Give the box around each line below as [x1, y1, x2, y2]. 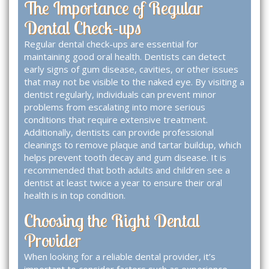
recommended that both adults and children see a [24, 164, 230, 177]
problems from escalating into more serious [24, 101, 205, 113]
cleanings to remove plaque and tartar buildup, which [24, 139, 241, 151]
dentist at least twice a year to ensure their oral [24, 177, 222, 189]
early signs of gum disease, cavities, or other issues [24, 63, 238, 76]
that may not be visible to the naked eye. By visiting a [24, 76, 244, 88]
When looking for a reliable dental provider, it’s [24, 250, 216, 263]
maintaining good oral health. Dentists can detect [24, 50, 226, 63]
